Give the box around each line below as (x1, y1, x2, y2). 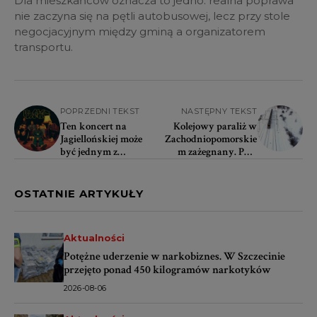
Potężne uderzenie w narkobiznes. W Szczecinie (64, 249, 285, 265)
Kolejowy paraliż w (173, 120, 257, 134)
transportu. (14, 40, 73, 54)
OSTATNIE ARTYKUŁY (14, 187, 144, 201)
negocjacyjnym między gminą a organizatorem (14, 25, 265, 39)
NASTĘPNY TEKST (180, 106, 257, 117)
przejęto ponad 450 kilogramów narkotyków (64, 263, 271, 278)
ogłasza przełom (189, 158, 257, 172)
